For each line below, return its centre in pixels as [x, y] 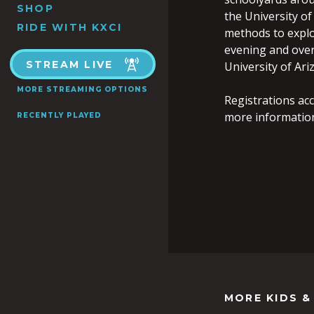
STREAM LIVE [69, 64]
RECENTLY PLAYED [59, 115]
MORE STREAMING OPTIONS [82, 89]
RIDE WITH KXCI [70, 27]
